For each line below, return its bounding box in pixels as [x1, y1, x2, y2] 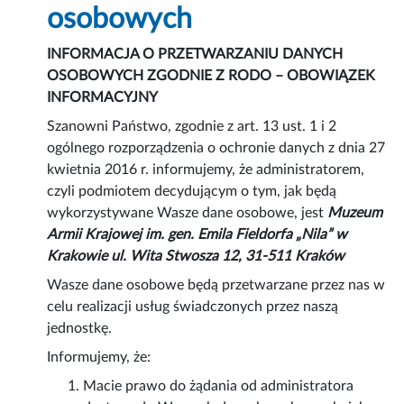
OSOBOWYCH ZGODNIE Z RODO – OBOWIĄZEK [47, 69, 376, 84]
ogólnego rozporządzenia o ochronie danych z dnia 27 [47, 141, 386, 156]
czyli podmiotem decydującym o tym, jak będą [47, 184, 337, 199]
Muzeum [327, 206, 383, 221]
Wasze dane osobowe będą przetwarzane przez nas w [47, 278, 386, 293]
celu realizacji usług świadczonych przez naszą [47, 299, 339, 315]
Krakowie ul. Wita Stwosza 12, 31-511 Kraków [47, 249, 345, 264]
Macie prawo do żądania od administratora [83, 379, 354, 394]
